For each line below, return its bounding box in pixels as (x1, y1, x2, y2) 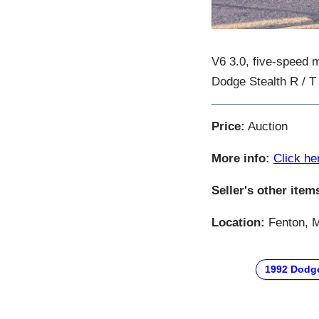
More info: (211, 151, 270, 165)
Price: (211, 119, 245, 133)
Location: (211, 215, 265, 229)
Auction (245, 119, 288, 133)
